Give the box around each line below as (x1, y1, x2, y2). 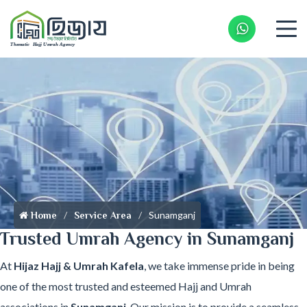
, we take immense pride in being (144, 259, 295, 273)
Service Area (74, 210, 132, 221)
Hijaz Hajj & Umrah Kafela (14, 259, 144, 273)
